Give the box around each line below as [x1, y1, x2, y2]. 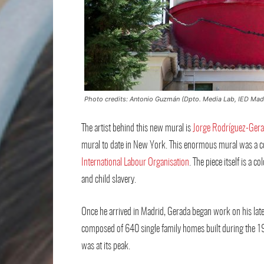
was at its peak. [81, 241, 130, 251]
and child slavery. [81, 174, 136, 184]
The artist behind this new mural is [81, 123, 193, 133]
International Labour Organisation [81, 157, 189, 167]
